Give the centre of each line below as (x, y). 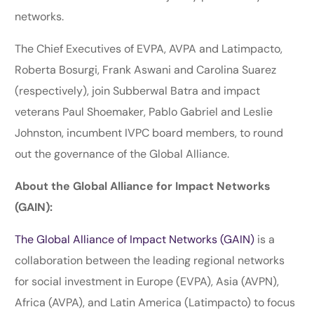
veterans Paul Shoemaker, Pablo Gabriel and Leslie (144, 111)
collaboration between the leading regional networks (150, 260)
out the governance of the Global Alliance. (125, 153)
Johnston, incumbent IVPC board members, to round (149, 132)
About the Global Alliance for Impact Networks (143, 186)
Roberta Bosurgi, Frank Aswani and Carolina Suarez (146, 69)
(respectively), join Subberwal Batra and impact (138, 90)
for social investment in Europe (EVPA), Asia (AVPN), (147, 281)
